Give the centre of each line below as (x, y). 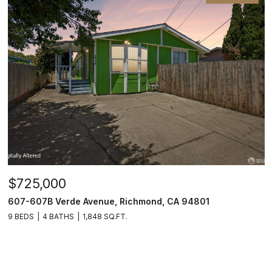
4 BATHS (58, 216)
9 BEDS (21, 216)
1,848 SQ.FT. (105, 216)
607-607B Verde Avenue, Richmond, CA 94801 (109, 201)
